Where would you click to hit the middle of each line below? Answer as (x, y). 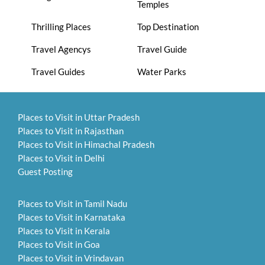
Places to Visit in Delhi (61, 158)
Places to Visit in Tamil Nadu (72, 204)
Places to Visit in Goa (59, 245)
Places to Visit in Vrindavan (71, 258)
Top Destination (168, 26)
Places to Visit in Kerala (64, 231)
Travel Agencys (61, 49)
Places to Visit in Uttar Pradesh (79, 117)
